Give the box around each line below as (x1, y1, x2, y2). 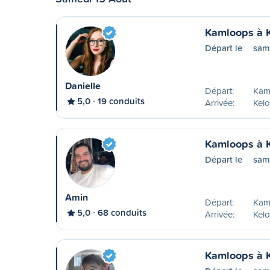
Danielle (65, 79, 101, 93)
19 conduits (98, 95, 145, 107)
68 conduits (98, 206, 146, 219)
